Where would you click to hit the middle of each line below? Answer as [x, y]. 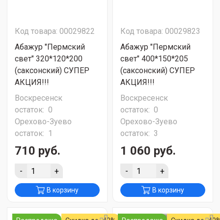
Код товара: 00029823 [160, 31]
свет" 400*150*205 [154, 59]
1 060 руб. [148, 151]
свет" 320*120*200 [49, 59]
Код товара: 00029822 [55, 31]
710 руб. [38, 151]
